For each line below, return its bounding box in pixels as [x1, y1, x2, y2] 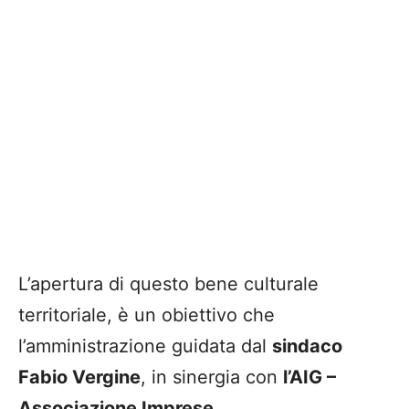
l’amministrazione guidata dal [18, 334, 272, 357]
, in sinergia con [141, 365, 283, 388]
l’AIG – [283, 365, 336, 388]
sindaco [272, 334, 342, 357]
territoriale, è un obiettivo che [18, 303, 275, 326]
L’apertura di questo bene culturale [18, 272, 319, 295]
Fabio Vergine [18, 365, 141, 388]
